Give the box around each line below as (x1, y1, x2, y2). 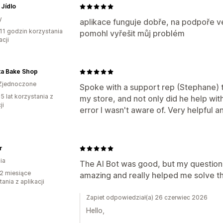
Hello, (86, 206, 105, 215)
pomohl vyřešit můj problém (80, 28, 185, 38)
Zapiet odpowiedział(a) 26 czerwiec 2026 (86, 194, 208, 201)
